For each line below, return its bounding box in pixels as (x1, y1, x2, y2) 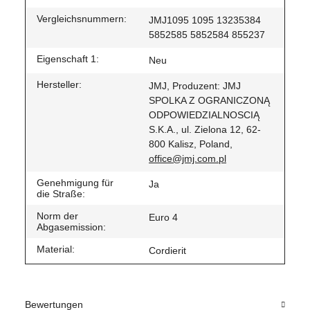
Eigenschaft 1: (37, 53, 99, 65)
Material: (37, 244, 75, 255)
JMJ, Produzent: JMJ (149, 80, 241, 92)
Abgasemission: (37, 221, 106, 233)
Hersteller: (37, 79, 82, 91)
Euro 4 (149, 212, 178, 224)
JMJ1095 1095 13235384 (149, 15, 261, 26)
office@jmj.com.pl (149, 153, 226, 165)
